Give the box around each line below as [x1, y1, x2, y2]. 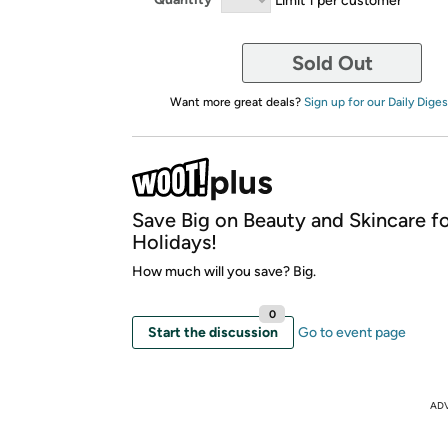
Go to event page [298, 323, 406, 341]
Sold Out [291, 50, 373, 75]
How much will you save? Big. [132, 262, 316, 280]
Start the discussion [148, 323, 278, 341]
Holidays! [132, 229, 217, 254]
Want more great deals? [169, 94, 304, 109]
